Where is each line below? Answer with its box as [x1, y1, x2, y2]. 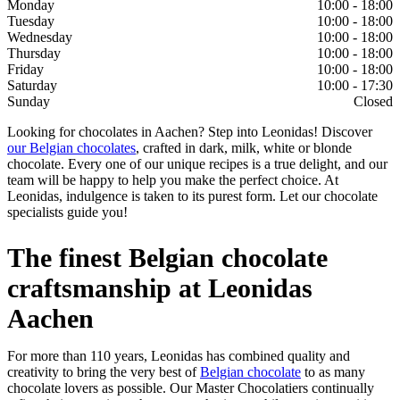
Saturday [7, 78, 57, 94]
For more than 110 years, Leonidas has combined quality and [7, 348, 350, 364]
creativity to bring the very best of [7, 364, 200, 380]
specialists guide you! [7, 204, 128, 221]
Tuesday [7, 13, 54, 29]
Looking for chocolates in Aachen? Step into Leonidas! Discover [7, 124, 372, 140]
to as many [301, 364, 365, 380]
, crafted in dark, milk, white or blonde [136, 140, 352, 156]
